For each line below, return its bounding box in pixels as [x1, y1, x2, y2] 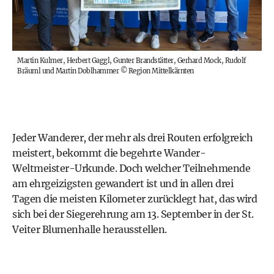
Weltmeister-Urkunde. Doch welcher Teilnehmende [12, 161, 250, 174]
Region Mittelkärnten [128, 66, 194, 75]
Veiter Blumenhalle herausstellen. [12, 223, 167, 235]
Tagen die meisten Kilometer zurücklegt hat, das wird [12, 192, 257, 205]
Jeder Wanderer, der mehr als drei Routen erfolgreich [12, 131, 253, 144]
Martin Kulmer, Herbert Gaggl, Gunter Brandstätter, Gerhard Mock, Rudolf [17, 56, 246, 65]
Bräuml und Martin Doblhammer [17, 66, 119, 75]
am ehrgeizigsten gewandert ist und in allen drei [12, 177, 233, 190]
